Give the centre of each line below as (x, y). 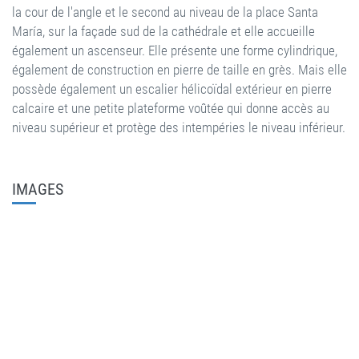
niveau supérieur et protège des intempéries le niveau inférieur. (179, 127)
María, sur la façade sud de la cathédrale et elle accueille (163, 31)
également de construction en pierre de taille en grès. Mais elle (179, 70)
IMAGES (38, 189)
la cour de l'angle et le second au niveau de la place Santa (165, 12)
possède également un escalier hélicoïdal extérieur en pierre (172, 89)
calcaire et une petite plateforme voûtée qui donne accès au (171, 108)
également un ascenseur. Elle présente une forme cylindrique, (175, 50)
